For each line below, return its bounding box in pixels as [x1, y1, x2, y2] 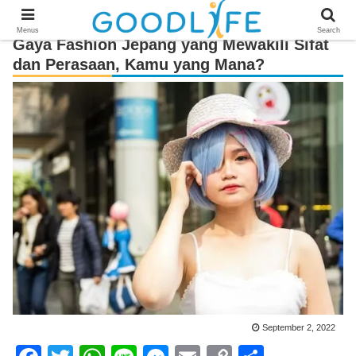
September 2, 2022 [262, 323, 335, 333]
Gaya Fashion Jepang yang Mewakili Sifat [13, 36, 329, 53]
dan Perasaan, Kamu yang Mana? [13, 56, 265, 73]
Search [316, 26, 340, 34]
